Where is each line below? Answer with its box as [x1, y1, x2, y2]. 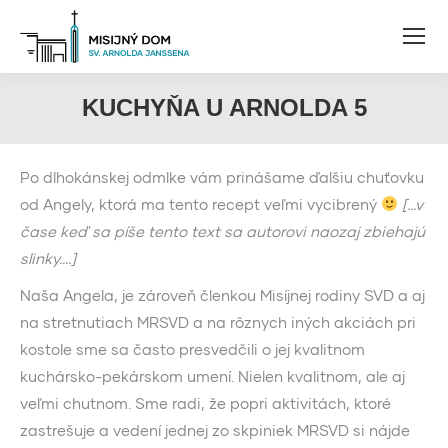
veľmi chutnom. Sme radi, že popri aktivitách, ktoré [20, 393, 391, 412]
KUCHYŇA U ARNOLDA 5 [81, 93, 367, 121]
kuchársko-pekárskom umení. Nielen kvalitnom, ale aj [20, 366, 405, 385]
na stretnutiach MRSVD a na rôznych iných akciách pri [20, 312, 416, 331]
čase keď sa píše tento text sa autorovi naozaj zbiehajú [20, 221, 425, 240]
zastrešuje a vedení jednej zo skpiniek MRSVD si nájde [20, 420, 410, 439]
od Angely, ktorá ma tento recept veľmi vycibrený [20, 194, 381, 213]
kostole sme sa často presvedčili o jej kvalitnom [20, 339, 365, 358]
